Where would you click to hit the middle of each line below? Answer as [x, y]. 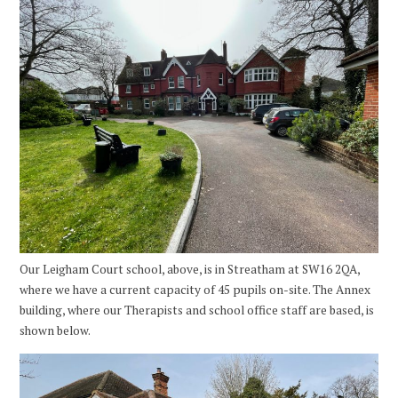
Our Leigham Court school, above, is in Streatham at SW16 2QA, [190, 270]
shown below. [56, 331]
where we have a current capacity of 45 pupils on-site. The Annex [195, 290]
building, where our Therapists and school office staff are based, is [197, 310]
